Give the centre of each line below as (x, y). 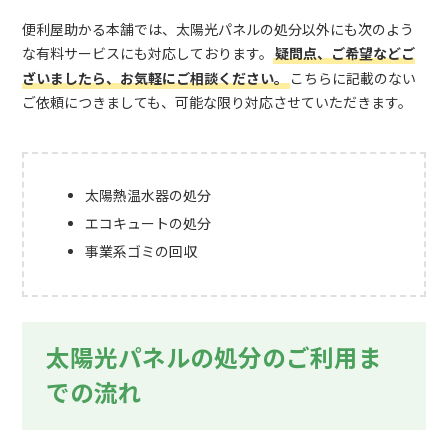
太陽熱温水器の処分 (148, 196)
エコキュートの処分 (148, 224)
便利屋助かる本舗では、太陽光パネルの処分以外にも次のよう (218, 30)
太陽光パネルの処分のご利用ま (214, 359)
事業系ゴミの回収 (141, 252)
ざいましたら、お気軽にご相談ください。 (155, 79)
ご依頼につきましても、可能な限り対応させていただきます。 (217, 103)
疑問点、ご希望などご (345, 54)
